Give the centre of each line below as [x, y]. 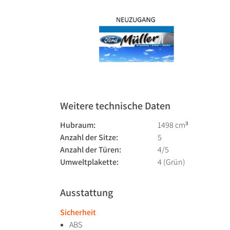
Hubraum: [78, 125]
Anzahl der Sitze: [89, 138]
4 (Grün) [171, 162]
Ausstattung [87, 193]
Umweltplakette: [89, 162]
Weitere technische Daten [115, 106]
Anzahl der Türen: [91, 150]
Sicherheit [78, 213]
